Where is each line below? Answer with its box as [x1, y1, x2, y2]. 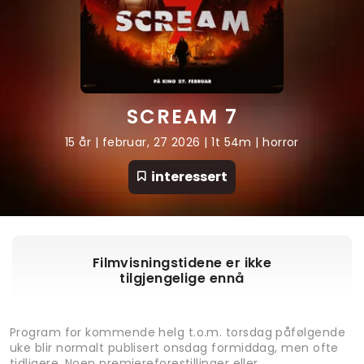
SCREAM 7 [126, 103, 238, 131]
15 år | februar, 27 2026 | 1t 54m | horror [65, 134, 299, 151]
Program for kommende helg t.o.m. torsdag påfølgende [10, 324, 345, 341]
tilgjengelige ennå [119, 269, 245, 288]
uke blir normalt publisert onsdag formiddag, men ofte [10, 340, 339, 357]
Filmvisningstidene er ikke [92, 253, 272, 273]
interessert [150, 167, 227, 187]
